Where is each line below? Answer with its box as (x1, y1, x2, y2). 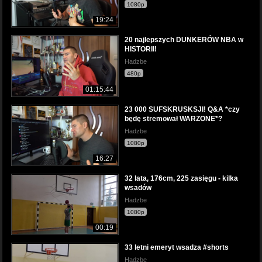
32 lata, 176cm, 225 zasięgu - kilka (125, 174, 238, 182)
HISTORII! (125, 45, 157, 54)
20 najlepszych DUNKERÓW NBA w (125, 36, 243, 44)
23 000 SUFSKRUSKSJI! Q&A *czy (125, 105, 240, 113)
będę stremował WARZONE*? (125, 114, 222, 123)
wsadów (125, 183, 151, 192)
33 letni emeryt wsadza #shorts (125, 243, 229, 251)
